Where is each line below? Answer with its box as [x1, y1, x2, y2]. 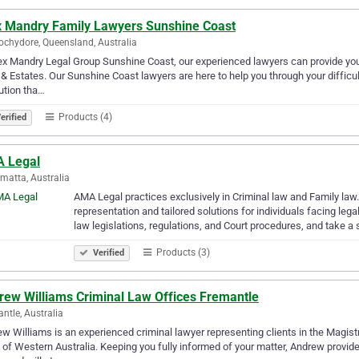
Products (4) [56, 111, 112, 123]
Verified [91, 247, 124, 258]
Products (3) [154, 246, 210, 258]
